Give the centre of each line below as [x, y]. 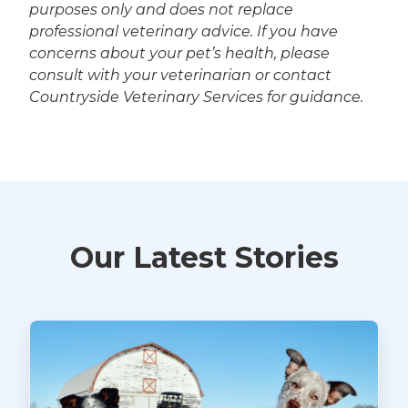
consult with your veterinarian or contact [180, 75]
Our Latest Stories [204, 257]
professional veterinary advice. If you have [184, 31]
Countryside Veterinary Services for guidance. [196, 97]
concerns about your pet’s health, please [179, 53]
